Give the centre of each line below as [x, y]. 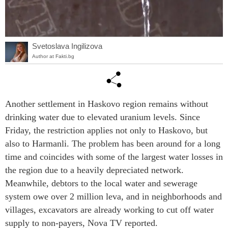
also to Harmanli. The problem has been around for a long [113, 144]
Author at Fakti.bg [53, 56]
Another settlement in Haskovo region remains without [107, 104]
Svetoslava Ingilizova [67, 46]
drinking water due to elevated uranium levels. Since [103, 117]
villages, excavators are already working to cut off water [109, 210]
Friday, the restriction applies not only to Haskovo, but [106, 131]
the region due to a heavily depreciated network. [94, 170]
